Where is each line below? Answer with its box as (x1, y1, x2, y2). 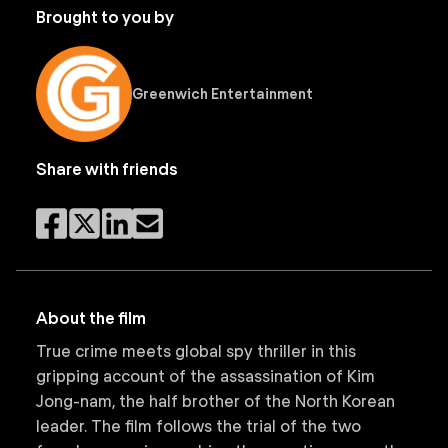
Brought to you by (36, 8, 174, 27)
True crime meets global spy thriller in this (36, 342, 356, 361)
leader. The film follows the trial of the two (36, 417, 361, 436)
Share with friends (36, 160, 178, 179)
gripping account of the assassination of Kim (36, 367, 375, 386)
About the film (36, 309, 146, 328)
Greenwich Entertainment (132, 85, 313, 102)
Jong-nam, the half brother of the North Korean (36, 392, 395, 411)
